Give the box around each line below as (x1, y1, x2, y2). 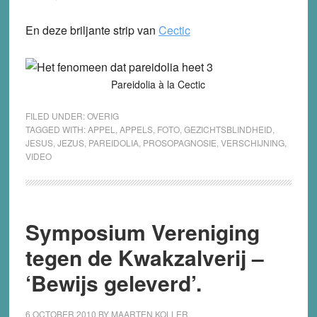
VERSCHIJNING (220, 136, 284, 149)
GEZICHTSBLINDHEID (183, 122, 272, 135)
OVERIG (86, 109, 119, 122)
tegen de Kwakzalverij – (25, 241, 264, 272)
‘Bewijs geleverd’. (25, 267, 202, 298)
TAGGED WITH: (25, 122, 88, 135)
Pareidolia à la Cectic (111, 76, 206, 91)
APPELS (119, 122, 153, 135)
